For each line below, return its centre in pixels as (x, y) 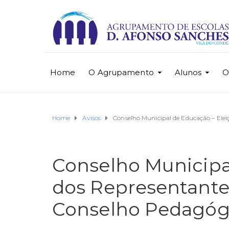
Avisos (91, 118)
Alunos (188, 72)
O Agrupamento (121, 72)
